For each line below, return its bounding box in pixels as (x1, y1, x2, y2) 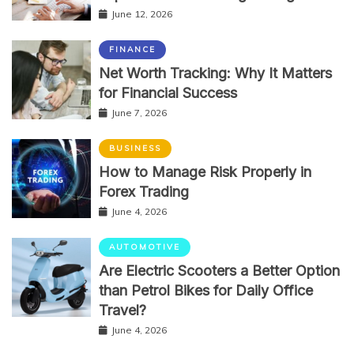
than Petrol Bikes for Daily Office (99, 282, 313, 299)
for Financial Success (99, 85, 237, 102)
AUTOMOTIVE (109, 242, 180, 253)
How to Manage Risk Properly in (99, 164, 311, 181)
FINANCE (109, 44, 156, 55)
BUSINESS (109, 143, 161, 154)
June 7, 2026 (111, 107, 167, 119)
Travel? (99, 302, 146, 319)
